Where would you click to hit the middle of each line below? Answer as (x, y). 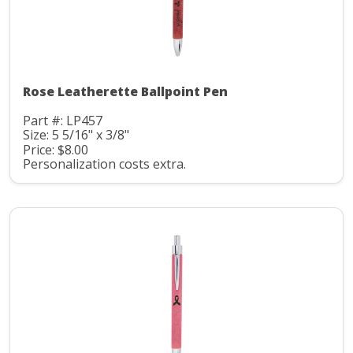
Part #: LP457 (63, 120)
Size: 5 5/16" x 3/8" (76, 135)
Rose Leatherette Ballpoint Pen (125, 91)
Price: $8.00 (56, 149)
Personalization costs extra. (104, 164)
